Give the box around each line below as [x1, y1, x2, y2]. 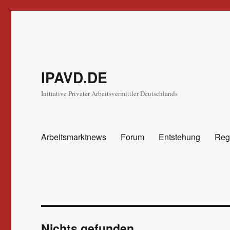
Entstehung [159, 130, 201, 143]
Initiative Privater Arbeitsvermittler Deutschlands [41, 89, 178, 98]
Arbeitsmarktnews [41, 130, 107, 143]
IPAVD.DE [41, 67, 108, 88]
